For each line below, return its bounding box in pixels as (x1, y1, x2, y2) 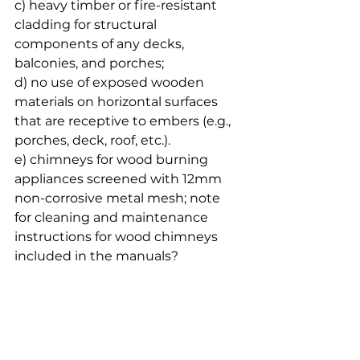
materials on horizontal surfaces (14, 93, 221, 109)
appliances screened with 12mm (14, 170, 225, 186)
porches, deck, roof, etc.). (14, 132, 170, 148)
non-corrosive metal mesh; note (14, 190, 223, 206)
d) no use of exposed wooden (14, 74, 207, 90)
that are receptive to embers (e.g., (14, 112, 234, 129)
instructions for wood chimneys (14, 228, 221, 244)
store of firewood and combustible (14, 305, 240, 321)
